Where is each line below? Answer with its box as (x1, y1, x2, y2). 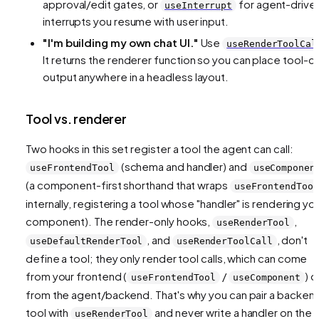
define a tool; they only (26, 251, 142, 265)
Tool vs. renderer (26, 110, 127, 127)
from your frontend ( (26, 268, 127, 283)
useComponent (232, 271, 301, 283)
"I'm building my (43, 35, 129, 49)
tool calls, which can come (176, 251, 308, 265)
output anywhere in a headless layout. (43, 69, 229, 83)
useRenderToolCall (176, 235, 273, 246)
